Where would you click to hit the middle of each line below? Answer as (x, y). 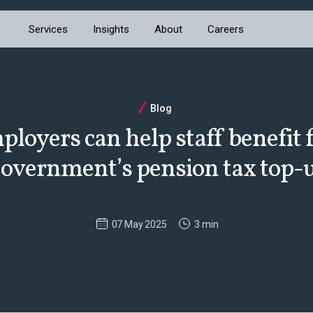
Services (49, 29)
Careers (226, 29)
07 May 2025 (139, 224)
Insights (111, 29)
